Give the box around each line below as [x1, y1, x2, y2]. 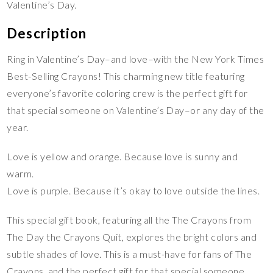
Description [7, 25, 87, 42]
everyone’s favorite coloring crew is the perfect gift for [7, 87, 248, 99]
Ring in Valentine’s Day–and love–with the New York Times [7, 53, 264, 65]
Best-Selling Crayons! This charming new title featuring [7, 70, 245, 82]
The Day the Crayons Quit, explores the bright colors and [7, 231, 257, 243]
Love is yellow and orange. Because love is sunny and [7, 151, 238, 163]
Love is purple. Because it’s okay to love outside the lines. [7, 185, 260, 197]
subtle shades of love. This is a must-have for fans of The [7, 248, 252, 260]
